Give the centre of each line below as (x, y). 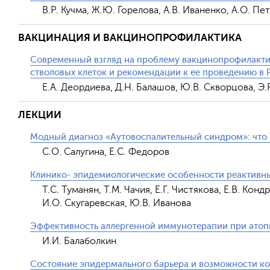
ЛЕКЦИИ (40, 115)
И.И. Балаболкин (79, 241)
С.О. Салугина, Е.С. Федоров (106, 152)
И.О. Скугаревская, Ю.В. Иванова (117, 203)
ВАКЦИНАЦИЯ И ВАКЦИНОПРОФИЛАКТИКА (130, 38)
